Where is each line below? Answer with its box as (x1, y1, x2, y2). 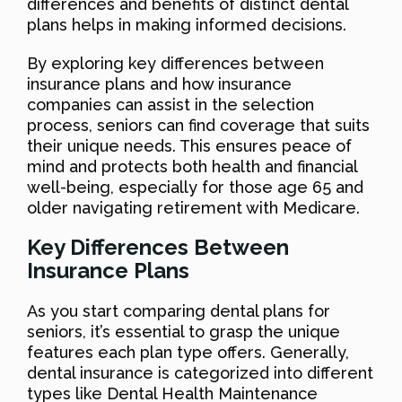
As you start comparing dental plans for (27, 301, 330, 320)
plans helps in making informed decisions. (27, 14, 346, 34)
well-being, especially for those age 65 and (27, 177, 363, 197)
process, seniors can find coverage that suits (27, 115, 370, 135)
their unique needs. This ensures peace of (27, 135, 352, 155)
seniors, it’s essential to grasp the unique (27, 321, 340, 341)
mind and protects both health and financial (27, 156, 357, 176)
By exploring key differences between (27, 53, 324, 73)
